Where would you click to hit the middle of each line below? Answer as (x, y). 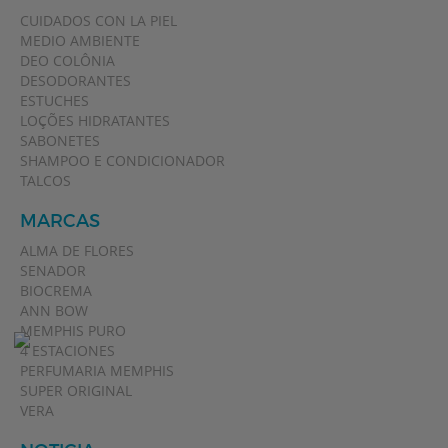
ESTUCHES (54, 100)
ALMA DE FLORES (77, 250)
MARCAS (60, 220)
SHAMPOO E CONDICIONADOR (122, 160)
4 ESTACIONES (67, 350)
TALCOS (45, 180)
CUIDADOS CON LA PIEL (98, 20)
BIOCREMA (56, 290)
